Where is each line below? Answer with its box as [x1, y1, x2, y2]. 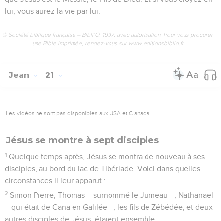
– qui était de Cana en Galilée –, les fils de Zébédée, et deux [5, 203, 213, 211]
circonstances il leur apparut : [5, 176, 106, 184]
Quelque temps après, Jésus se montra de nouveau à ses [9, 152, 205, 161]
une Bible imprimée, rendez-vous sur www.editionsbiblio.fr [32, 39, 184, 47]
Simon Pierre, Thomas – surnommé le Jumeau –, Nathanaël [10, 191, 214, 199]
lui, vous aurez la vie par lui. [5, 7, 100, 15]
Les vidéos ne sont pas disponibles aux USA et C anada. [6, 110, 151, 117]
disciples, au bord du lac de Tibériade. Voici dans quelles [5, 164, 200, 173]
